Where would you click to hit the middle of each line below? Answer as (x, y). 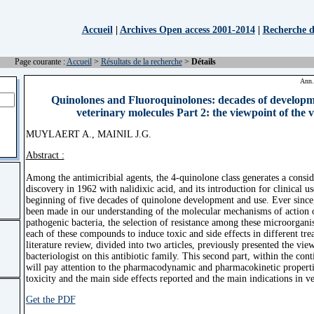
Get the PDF (50, 299)
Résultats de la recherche (141, 62)
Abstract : (45, 155)
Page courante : (40, 62)
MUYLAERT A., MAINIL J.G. (88, 134)
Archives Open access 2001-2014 (187, 30)
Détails (203, 62)
